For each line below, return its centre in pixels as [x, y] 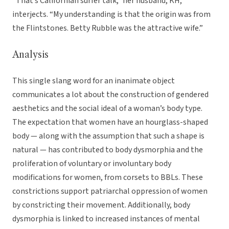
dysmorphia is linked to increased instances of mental [106, 219]
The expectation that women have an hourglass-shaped [110, 122]
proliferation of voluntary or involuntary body [92, 164]
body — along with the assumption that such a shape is [108, 136]
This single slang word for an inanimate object [94, 81]
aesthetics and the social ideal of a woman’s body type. [107, 109]
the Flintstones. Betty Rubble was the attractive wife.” [108, 28]
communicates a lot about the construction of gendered [110, 95]
